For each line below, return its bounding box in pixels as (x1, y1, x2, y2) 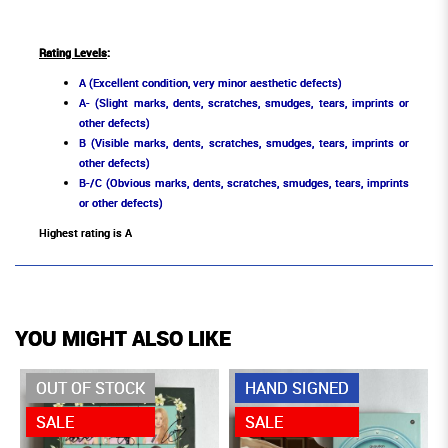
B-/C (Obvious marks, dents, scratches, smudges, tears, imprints (79, 175, 409, 191)
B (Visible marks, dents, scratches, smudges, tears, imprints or (79, 135, 409, 151)
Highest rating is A (39, 225, 132, 241)
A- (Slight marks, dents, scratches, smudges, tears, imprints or (79, 95, 409, 111)
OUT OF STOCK (36, 377, 145, 400)
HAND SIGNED (245, 377, 349, 400)
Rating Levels (39, 45, 107, 61)
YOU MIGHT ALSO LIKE (15, 324, 231, 353)
